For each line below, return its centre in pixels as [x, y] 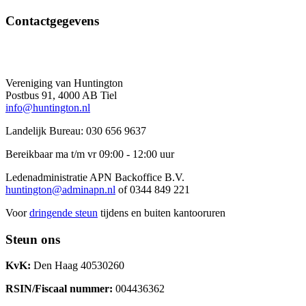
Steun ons [33, 239]
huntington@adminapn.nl [60, 189]
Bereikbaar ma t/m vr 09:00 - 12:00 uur [90, 154]
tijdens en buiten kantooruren [162, 212]
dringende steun [64, 212]
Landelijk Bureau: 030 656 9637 [76, 130]
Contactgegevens [52, 21]
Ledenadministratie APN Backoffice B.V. [95, 177]
